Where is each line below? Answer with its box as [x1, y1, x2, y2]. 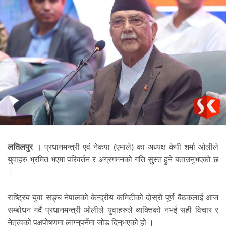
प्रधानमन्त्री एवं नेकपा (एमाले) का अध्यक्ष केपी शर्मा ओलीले [41, 142, 219, 151]
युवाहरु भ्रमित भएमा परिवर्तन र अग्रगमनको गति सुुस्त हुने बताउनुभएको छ [8, 155, 218, 164]
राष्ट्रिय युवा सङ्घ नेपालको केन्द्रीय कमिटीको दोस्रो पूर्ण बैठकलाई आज [8, 193, 218, 202]
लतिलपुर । [8, 142, 42, 151]
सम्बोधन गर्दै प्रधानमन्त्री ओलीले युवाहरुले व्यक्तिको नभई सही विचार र [8, 206, 218, 215]
